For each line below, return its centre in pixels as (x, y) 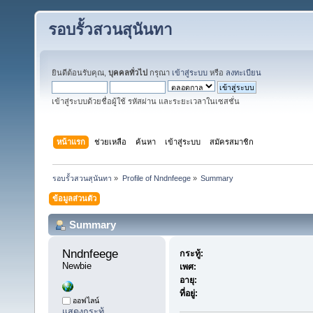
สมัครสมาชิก (232, 141)
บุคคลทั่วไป (128, 73)
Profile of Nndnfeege (156, 178)
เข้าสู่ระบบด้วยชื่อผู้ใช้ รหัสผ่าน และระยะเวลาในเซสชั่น (146, 101)
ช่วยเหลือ (111, 141)
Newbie (77, 266)
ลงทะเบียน (243, 73)
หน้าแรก (71, 141)
